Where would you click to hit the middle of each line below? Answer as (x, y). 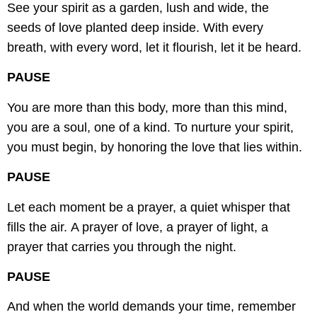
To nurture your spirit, (234, 127)
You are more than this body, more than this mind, (147, 107)
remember (267, 307)
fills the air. (37, 227)
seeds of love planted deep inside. (103, 27)
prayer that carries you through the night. (122, 247)
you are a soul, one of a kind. (89, 127)
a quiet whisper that (235, 207)
